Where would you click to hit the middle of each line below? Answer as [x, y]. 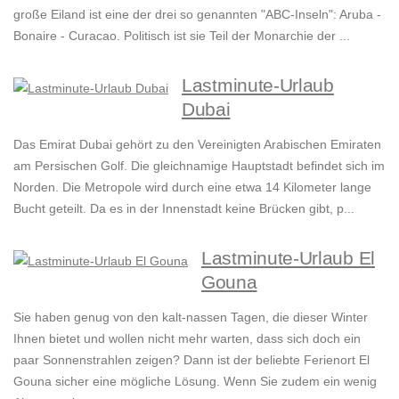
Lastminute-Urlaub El [288, 258]
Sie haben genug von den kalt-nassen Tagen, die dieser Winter [191, 318]
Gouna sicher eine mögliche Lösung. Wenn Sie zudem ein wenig [195, 382]
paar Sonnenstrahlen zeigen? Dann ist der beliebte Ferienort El [191, 360]
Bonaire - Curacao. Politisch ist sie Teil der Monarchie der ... [182, 36]
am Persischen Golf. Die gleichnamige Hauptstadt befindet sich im [199, 166]
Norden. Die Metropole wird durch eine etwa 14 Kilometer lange [192, 187]
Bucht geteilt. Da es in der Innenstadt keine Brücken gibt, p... [184, 209]
